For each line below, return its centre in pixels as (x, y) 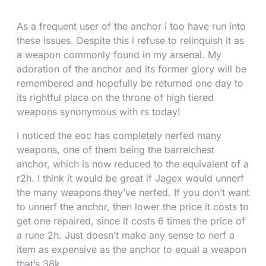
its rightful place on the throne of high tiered (115, 97)
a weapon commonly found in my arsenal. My (119, 55)
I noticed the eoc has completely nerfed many (119, 135)
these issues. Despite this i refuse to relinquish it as (130, 40)
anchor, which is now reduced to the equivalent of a (133, 164)
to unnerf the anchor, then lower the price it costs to (133, 207)
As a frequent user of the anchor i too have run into (131, 26)
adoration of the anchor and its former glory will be (132, 69)
